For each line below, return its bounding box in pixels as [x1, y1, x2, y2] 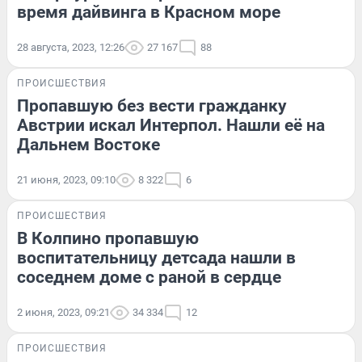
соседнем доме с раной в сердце [17, 267, 281, 287]
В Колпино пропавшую [17, 228, 199, 248]
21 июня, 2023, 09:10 [17, 173, 116, 186]
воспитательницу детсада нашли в [17, 247, 296, 267]
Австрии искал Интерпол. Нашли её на [17, 115, 325, 135]
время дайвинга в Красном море [17, 2, 280, 22]
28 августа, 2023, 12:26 [17, 40, 124, 53]
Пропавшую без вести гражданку [17, 95, 287, 116]
